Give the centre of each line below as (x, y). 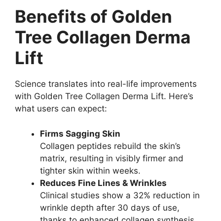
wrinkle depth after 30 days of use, (110, 207)
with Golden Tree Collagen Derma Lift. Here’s (104, 96)
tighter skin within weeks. (90, 170)
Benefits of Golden (93, 17)
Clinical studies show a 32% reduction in (120, 195)
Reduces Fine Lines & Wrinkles (103, 183)
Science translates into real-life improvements (106, 84)
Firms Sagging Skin (80, 133)
